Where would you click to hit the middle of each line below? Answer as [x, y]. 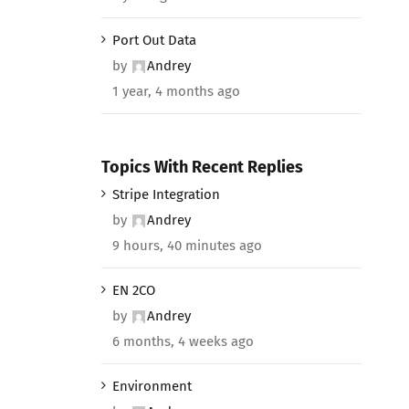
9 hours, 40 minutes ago [187, 246]
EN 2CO [133, 291]
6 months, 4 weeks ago [183, 342]
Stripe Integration [166, 195]
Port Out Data [154, 40]
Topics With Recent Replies [202, 167]
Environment [152, 387]
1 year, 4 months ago [176, 91]
